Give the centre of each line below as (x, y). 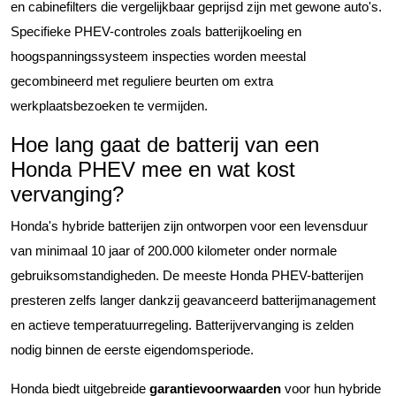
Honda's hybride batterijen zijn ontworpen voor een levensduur (189, 225)
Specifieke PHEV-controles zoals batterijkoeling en (156, 31)
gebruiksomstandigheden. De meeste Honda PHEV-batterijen (187, 275)
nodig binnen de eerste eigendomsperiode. (132, 349)
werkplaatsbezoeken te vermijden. (109, 105)
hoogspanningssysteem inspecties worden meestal (158, 56)
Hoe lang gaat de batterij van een (165, 144)
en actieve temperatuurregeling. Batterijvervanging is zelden (182, 324)
